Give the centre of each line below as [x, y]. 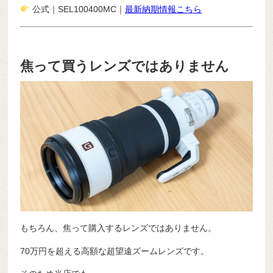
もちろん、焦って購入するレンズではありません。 [119, 228]
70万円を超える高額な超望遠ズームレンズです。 [115, 251]
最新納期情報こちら [164, 9]
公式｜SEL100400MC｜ [78, 9]
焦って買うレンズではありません [125, 66]
